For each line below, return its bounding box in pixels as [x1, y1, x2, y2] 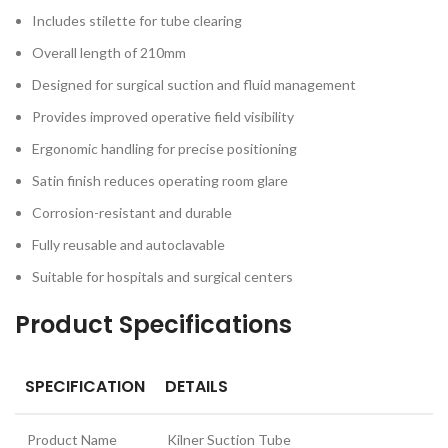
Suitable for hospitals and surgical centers [32, 268, 293, 285]
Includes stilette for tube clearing [32, 12, 242, 29]
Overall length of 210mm [32, 44, 186, 61]
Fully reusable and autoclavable [32, 236, 225, 253]
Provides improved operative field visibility [32, 108, 294, 125]
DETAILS [165, 375, 228, 398]
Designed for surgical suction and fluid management [32, 76, 356, 93]
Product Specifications [15, 308, 292, 341]
